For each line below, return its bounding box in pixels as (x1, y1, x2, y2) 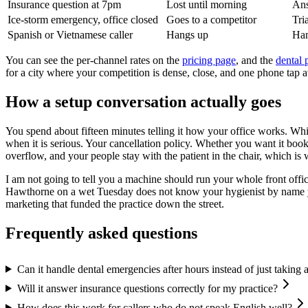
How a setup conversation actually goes (5, 92, 281, 111)
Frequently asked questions (5, 223, 197, 242)
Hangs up (166, 29, 208, 41)
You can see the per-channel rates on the (5, 54, 182, 67)
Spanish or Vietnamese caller (8, 29, 133, 41)
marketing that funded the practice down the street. (5, 197, 224, 210)
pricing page (182, 54, 236, 67)
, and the (236, 54, 276, 67)
